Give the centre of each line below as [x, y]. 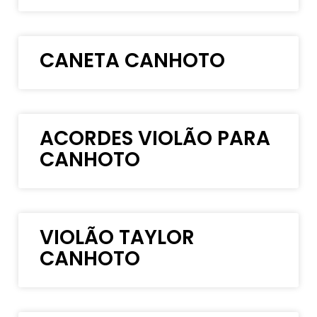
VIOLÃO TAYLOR [117, 237]
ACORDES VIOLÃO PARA [155, 138]
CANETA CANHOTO [133, 60]
